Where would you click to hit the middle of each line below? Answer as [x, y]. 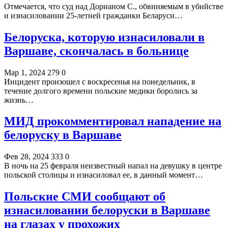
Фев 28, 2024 [26, 157]
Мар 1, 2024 [25, 72]
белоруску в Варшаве [63, 135]
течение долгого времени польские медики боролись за [101, 91]
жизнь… [19, 100]
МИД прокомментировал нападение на [113, 121]
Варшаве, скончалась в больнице [96, 51]
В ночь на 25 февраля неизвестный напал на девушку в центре [113, 166]
